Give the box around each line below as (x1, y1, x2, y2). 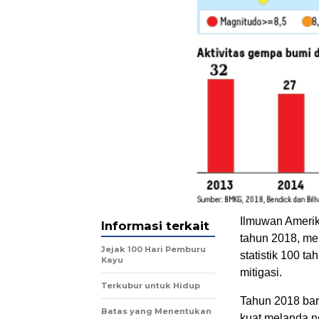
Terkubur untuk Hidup (101, 281, 200, 291)
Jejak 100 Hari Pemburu (101, 244, 206, 255)
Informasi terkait (101, 219, 209, 234)
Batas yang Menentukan (101, 306, 211, 317)
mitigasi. (240, 266, 282, 279)
